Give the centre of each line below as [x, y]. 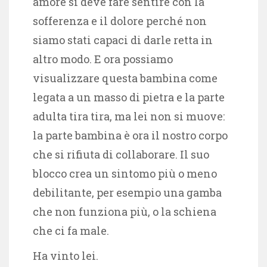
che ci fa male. [72, 230]
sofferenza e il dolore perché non [120, 21]
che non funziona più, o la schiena [125, 211]
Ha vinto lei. [67, 255]
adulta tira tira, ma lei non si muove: [129, 116]
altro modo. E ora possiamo [103, 59]
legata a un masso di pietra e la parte [129, 97]
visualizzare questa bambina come [125, 78]
